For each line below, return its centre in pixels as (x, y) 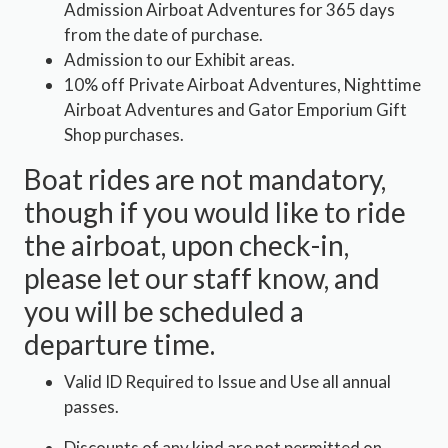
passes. (91, 406)
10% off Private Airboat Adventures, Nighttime (242, 84)
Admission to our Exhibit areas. (179, 59)
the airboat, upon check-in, (186, 245)
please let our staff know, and (202, 278)
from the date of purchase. (163, 34)
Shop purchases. (124, 134)
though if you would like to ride (215, 212)
